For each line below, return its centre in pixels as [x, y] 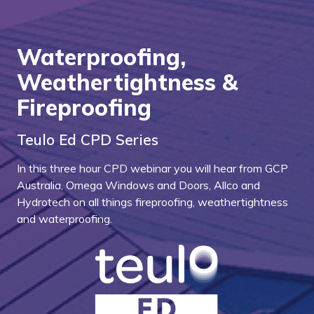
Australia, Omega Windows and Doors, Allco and [138, 185]
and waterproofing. [64, 218]
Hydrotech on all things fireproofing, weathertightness [152, 202]
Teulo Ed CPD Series [88, 139]
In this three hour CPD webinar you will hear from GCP [152, 168]
